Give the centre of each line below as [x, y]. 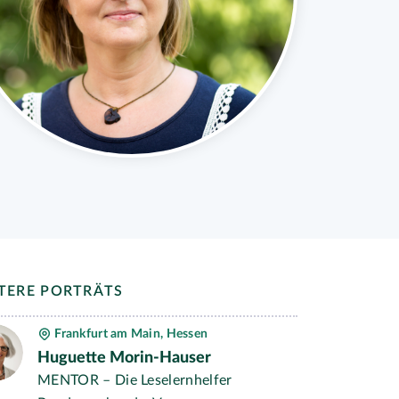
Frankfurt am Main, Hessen [130, 334]
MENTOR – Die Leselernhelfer [135, 380]
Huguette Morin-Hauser [124, 358]
